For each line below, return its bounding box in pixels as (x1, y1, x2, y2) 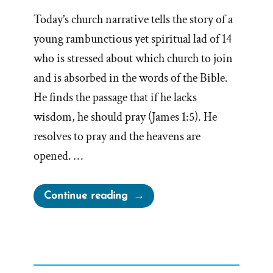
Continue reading (43, 191, 128, 202)
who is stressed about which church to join (34, 51, 233, 67)
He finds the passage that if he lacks (34, 90, 197, 106)
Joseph (127, 256, 159, 267)
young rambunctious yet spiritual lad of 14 (34, 31, 232, 48)
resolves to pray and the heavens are (34, 129, 200, 145)
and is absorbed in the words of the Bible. (34, 70, 228, 87)
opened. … (34, 148, 83, 165)
